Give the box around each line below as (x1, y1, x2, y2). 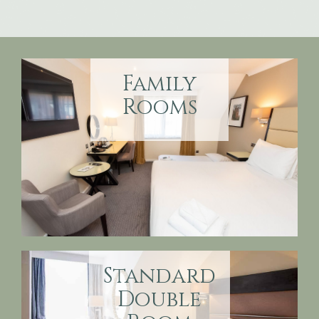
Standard (103, 262, 216, 291)
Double (117, 286, 202, 314)
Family (122, 70, 197, 98)
